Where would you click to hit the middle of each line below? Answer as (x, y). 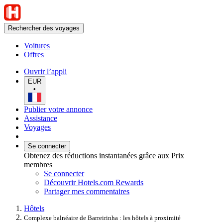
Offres (34, 55)
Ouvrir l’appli (45, 71)
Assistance (41, 118)
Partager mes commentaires (87, 191)
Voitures (37, 46)
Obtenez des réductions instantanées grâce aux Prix (104, 155)
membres (38, 164)
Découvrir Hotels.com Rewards (94, 182)
